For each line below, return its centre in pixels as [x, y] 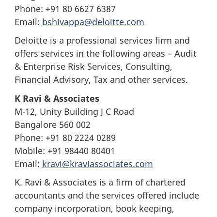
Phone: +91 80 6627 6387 [65, 8]
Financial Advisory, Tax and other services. [101, 79]
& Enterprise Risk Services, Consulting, [93, 66]
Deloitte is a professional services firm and [102, 40]
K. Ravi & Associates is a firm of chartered [100, 182]
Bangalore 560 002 [53, 124]
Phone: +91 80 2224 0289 [65, 137]
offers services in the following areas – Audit [106, 53]
